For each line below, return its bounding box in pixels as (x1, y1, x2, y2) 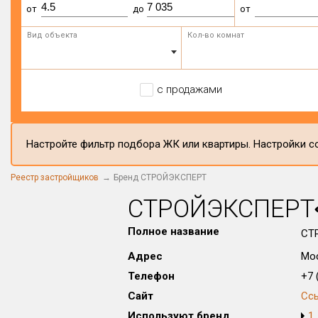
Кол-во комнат (187, 31, 244, 40)
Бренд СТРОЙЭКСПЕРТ (114, 172, 207, 182)
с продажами (156, 83, 222, 96)
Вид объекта (27, 31, 77, 40)
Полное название (128, 225, 219, 238)
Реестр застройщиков (11, 172, 99, 182)
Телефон (128, 270, 175, 283)
